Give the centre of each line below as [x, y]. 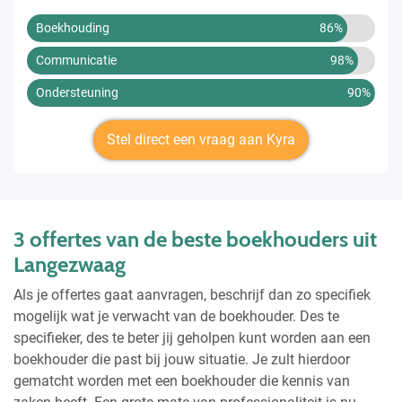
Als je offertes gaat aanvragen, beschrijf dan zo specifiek [192, 294]
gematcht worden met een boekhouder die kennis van [182, 380]
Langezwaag [70, 264]
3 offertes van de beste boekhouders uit [195, 239]
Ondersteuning [77, 92]
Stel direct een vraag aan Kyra [201, 139]
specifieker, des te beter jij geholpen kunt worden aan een [192, 337]
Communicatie [76, 60]
